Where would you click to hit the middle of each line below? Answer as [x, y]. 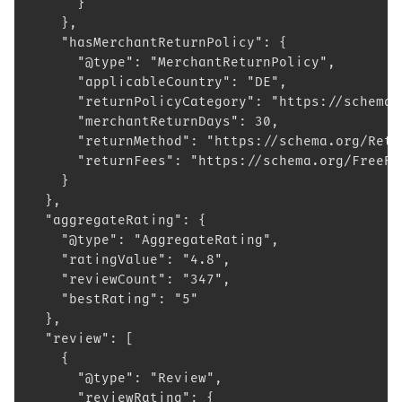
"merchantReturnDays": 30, [154, 122]
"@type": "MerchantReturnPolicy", [182, 62]
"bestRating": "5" [114, 299]
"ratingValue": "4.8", [130, 260]
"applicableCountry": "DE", [158, 82]
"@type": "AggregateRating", [154, 240]
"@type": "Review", [126, 378]
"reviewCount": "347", [130, 280]
